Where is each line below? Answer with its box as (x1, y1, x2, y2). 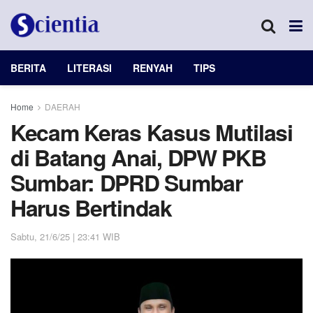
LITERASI (67, 61, 112, 75)
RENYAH (133, 61, 173, 75)
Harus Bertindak (10, 191, 172, 224)
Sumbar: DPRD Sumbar (10, 166, 242, 198)
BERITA (10, 61, 46, 75)
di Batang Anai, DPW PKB (10, 141, 266, 173)
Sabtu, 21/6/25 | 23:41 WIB (10, 229, 120, 243)
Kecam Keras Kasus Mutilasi (10, 116, 293, 148)
